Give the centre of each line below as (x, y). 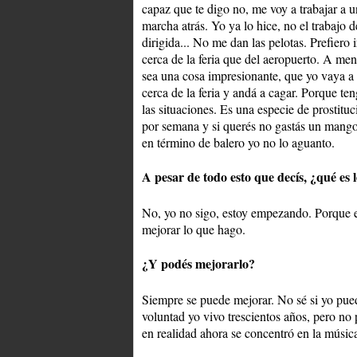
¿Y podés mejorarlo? (198, 264)
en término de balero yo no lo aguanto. (238, 143)
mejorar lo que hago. (194, 229)
